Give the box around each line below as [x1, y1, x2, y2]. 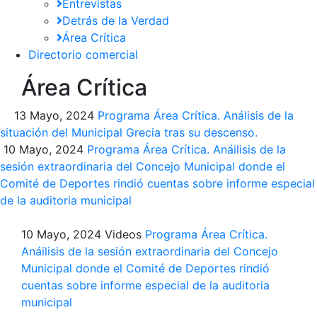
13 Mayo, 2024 [14, 108, 94, 123]
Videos [105, 227, 142, 242]
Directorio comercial [28, 47, 138, 62]
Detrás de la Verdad [62, 13, 169, 28]
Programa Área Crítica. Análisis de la [98, 108, 294, 123]
